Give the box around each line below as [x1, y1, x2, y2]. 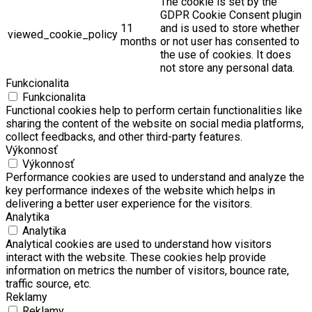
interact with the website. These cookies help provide [6, 251, 266, 265]
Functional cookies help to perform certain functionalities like [6, 104, 302, 118]
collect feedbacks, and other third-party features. [6, 130, 242, 144]
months [120, 35, 157, 49]
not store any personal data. [160, 61, 295, 75]
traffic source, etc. [6, 277, 91, 291]
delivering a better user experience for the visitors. [6, 197, 252, 211]
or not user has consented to [160, 35, 299, 49]
